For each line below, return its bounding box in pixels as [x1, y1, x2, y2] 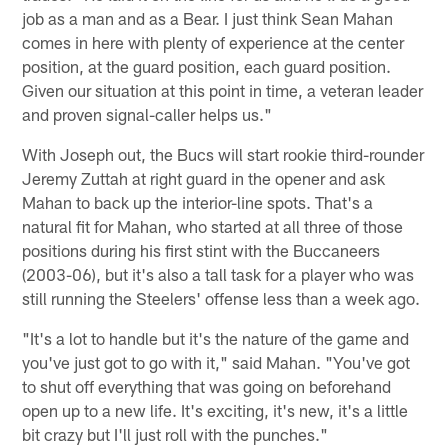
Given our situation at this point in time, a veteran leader [22, 79, 424, 100]
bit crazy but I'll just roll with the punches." [22, 423, 329, 444]
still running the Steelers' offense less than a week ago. [22, 287, 421, 308]
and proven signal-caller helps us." [22, 103, 273, 124]
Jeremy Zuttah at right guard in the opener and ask [22, 167, 386, 188]
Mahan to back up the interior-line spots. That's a [22, 191, 374, 212]
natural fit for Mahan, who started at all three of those [22, 215, 404, 236]
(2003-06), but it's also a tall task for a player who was [22, 263, 415, 284]
